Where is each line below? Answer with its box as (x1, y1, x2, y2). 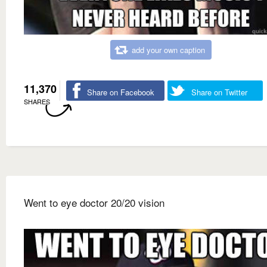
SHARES (24, 97, 50, 107)
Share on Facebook (87, 86, 154, 98)
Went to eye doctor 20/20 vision (24, 195, 164, 210)
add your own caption (132, 44, 205, 56)
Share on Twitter (191, 86, 247, 98)
